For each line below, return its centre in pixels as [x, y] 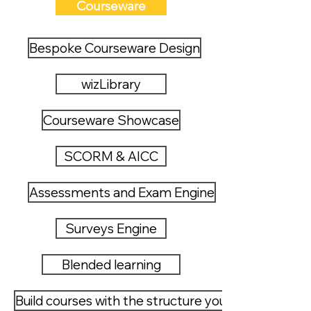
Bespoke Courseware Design [115, 48]
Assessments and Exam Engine [122, 192]
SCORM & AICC [111, 156]
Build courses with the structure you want [137, 301]
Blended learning [111, 264]
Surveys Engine [111, 228]
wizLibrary [111, 84]
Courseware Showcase [111, 120]
